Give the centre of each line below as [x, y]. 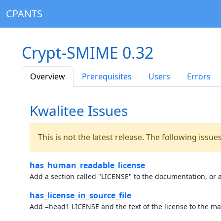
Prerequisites [107, 76]
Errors [199, 76]
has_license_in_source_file [80, 195]
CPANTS [24, 14]
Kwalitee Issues [79, 110]
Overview [48, 76]
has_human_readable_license [87, 165]
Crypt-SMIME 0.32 [88, 53]
